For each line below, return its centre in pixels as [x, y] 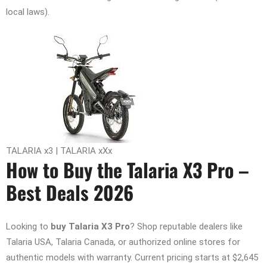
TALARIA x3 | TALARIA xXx [59, 151]
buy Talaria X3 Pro [90, 227]
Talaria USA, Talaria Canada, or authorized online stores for [123, 242]
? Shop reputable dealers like [186, 227]
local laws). [28, 12]
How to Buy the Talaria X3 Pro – [128, 170]
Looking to [28, 227]
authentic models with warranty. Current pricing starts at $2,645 [132, 258]
